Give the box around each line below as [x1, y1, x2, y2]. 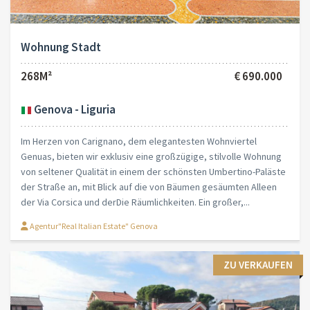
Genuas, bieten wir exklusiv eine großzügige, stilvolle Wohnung [21, 149, 282, 163]
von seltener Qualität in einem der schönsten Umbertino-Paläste [21, 165, 286, 178]
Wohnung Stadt [21, 39, 101, 55]
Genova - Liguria [32, 101, 116, 117]
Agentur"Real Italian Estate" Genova [28, 220, 158, 231]
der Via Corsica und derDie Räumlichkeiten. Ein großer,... [21, 195, 250, 208]
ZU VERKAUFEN [224, 257, 293, 271]
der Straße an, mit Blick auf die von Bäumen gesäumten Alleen [21, 180, 277, 193]
